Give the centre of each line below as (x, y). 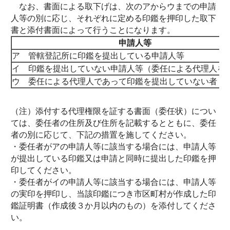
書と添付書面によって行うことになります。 (93, 30)
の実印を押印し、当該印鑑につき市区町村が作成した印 (113, 194)
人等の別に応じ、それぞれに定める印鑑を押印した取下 (113, 18)
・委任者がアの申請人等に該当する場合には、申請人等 (113, 147)
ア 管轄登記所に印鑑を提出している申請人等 (98, 56)
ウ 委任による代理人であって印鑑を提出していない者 (114, 81)
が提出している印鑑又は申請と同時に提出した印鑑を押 (113, 158)
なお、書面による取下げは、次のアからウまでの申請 (113, 6)
